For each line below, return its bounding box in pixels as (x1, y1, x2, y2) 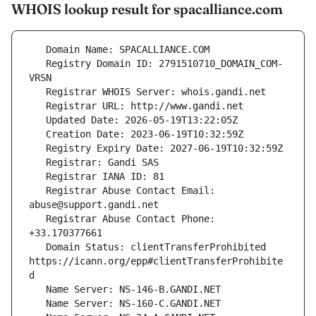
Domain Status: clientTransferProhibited (29, 241, 46, 253)
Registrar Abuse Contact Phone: (29, 213, 46, 225)
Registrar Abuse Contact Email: (29, 185, 46, 197)
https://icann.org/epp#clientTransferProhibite (29, 255, 283, 267)
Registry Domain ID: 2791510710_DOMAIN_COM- (29, 58, 46, 70)
